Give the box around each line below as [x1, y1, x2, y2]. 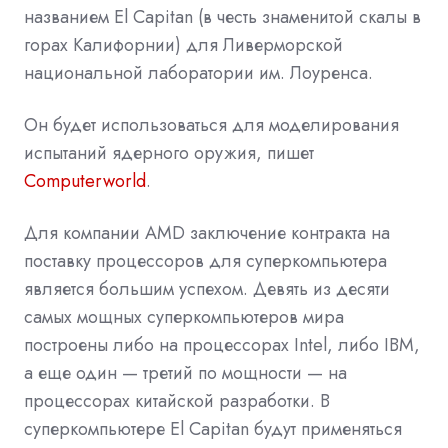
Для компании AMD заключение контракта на [24, 219, 390, 246]
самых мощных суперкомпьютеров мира [24, 303, 344, 330]
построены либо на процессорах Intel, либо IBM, [24, 331, 420, 358]
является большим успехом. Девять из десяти [24, 275, 390, 302]
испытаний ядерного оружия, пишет [24, 139, 314, 166]
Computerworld [24, 167, 146, 194]
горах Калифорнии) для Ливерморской [24, 31, 343, 58]
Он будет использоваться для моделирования [24, 111, 399, 138]
